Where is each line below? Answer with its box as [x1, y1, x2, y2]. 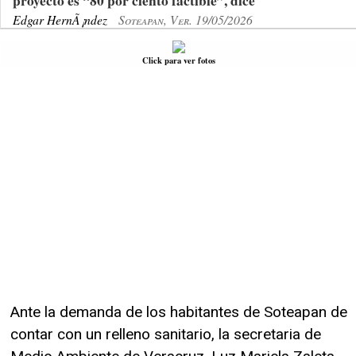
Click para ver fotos [142, 53, 215, 67]
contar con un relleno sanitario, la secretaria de [10, 324, 321, 343]
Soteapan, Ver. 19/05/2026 [118, 10, 253, 28]
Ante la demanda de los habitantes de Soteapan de [10, 302, 347, 321]
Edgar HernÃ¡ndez [13, 10, 110, 28]
